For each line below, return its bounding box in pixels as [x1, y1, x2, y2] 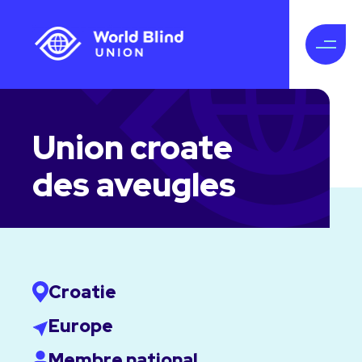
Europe [48, 314, 113, 339]
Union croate [32, 126, 233, 169]
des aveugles [32, 163, 236, 206]
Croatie [48, 280, 116, 304]
